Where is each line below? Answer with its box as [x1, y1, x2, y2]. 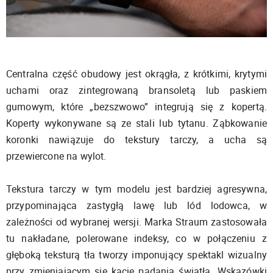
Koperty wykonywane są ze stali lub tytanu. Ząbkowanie [6, 116, 267, 130]
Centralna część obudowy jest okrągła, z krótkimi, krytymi [6, 67, 267, 81]
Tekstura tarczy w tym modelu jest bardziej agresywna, [6, 182, 267, 196]
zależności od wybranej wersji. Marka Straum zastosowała [6, 215, 267, 229]
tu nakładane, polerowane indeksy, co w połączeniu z [6, 232, 267, 246]
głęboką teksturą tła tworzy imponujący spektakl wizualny [6, 248, 267, 262]
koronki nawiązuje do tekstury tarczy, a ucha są [6, 133, 267, 147]
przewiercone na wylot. [6, 149, 107, 163]
